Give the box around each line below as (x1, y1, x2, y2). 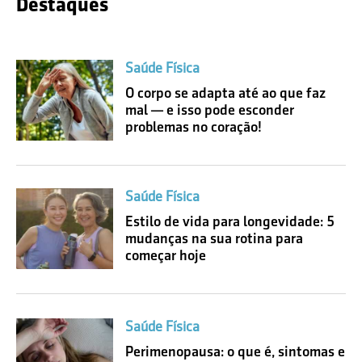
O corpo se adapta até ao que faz (125, 85, 326, 102)
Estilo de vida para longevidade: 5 (125, 213, 335, 230)
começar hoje (125, 247, 206, 264)
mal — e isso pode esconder (125, 102, 294, 119)
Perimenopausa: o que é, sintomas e (125, 343, 345, 360)
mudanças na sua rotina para (125, 230, 303, 247)
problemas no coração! (125, 119, 262, 136)
